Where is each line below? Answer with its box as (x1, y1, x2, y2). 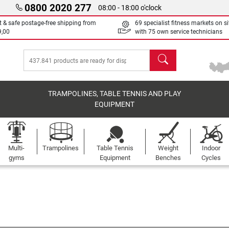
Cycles (201, 154, 221, 162)
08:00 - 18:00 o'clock (98, 3, 162, 12)
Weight (157, 144, 178, 152)
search (149, 50, 174, 60)
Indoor (202, 144, 221, 152)
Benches (155, 154, 181, 162)
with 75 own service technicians (135, 28, 222, 35)
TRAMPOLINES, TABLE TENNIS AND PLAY (48, 89, 181, 98)
